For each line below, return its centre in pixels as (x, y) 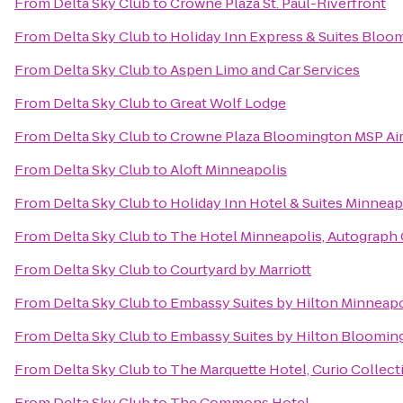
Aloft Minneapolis (228, 170)
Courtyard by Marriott (241, 269)
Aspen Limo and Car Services (265, 70)
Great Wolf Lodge (228, 103)
